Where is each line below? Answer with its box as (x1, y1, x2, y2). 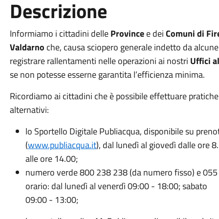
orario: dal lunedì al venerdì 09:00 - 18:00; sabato (25, 179, 207, 193)
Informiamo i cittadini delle (9, 27, 110, 40)
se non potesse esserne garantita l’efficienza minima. (9, 68, 205, 81)
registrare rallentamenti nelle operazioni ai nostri (9, 54, 190, 67)
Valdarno (9, 41, 44, 54)
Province (110, 27, 144, 40)
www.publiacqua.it (27, 138, 96, 152)
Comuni (165, 27, 195, 40)
